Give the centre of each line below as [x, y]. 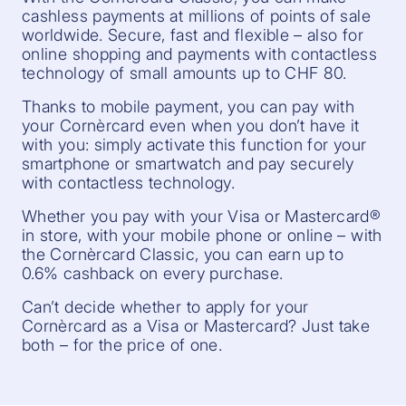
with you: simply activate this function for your [194, 144]
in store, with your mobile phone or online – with [202, 235]
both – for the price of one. [122, 344]
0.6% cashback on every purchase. [153, 273]
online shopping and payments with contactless [200, 53]
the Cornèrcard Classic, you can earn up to [183, 254]
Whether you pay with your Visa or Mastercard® [202, 216]
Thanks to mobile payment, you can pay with [188, 106]
